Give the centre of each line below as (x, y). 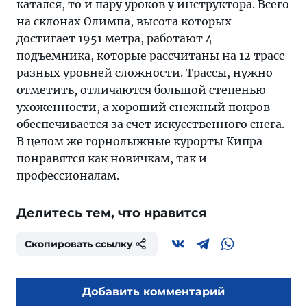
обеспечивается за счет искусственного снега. (150, 124)
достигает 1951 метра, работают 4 (114, 38)
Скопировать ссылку (79, 244)
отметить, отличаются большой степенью (141, 90)
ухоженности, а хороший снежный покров (143, 107)
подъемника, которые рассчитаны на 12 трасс (150, 56)
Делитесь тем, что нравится (111, 213)
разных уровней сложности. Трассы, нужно (145, 73)
